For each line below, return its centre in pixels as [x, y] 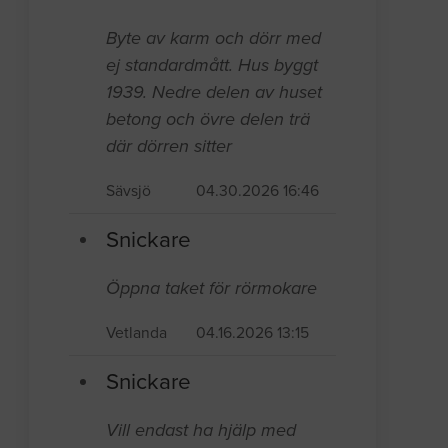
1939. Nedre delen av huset [214, 91]
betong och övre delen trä [208, 118]
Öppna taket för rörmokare [212, 287]
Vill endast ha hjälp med [201, 429]
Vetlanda [137, 332]
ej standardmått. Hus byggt [212, 64]
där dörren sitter [169, 145]
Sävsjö [129, 190]
